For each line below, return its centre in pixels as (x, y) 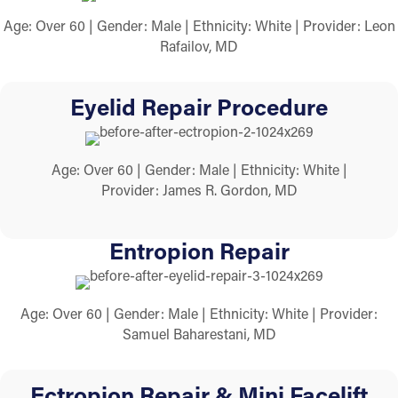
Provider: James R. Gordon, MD (199, 189)
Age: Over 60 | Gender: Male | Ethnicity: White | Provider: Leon (199, 25)
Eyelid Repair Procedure (199, 106)
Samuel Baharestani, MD (199, 334)
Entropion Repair (199, 251)
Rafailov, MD (199, 45)
